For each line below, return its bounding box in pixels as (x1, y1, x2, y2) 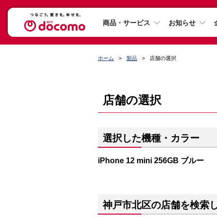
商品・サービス (103, 18, 150, 27)
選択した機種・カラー (103, 133, 200, 143)
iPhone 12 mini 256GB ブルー (98, 156, 204, 165)
